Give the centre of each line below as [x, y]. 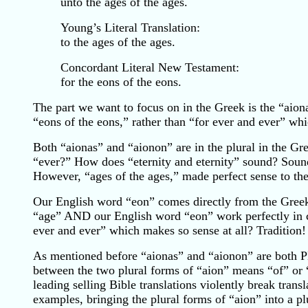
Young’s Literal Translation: [130, 27]
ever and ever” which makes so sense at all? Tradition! [169, 230]
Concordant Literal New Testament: [150, 67]
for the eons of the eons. [121, 82]
